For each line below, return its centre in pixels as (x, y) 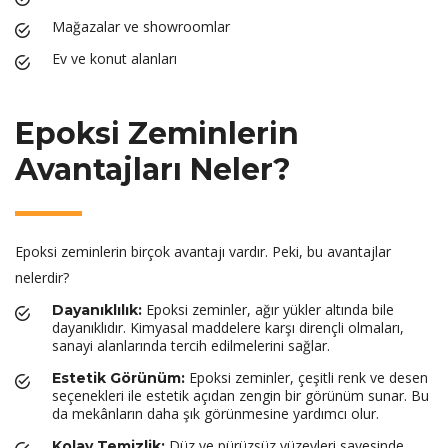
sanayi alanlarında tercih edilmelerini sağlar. (191, 345)
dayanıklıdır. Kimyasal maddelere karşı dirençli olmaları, (228, 327)
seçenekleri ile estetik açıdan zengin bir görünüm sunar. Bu (240, 395)
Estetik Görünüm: (118, 378)
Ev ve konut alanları (114, 58)
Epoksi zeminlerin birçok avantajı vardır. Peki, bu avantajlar (203, 251)
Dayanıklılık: (97, 310)
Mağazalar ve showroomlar (141, 26)
